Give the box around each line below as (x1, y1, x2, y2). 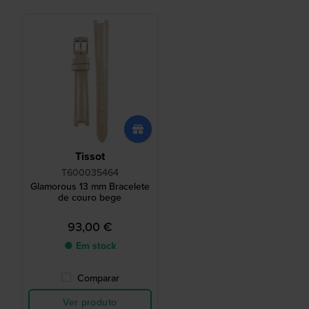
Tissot (74, 148, 105, 165)
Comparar (77, 271, 119, 286)
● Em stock (63, 239, 116, 254)
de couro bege (58, 190, 122, 206)
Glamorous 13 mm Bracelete (30, 179, 150, 195)
